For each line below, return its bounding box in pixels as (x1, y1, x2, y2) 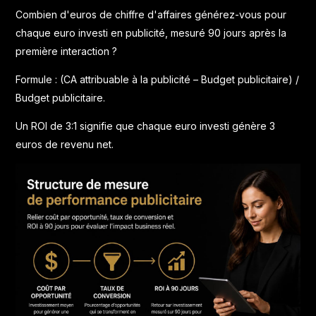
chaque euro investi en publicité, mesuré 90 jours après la (16, 26, 287, 39)
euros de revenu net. (16, 138, 114, 150)
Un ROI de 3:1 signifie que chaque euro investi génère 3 (16, 119, 276, 132)
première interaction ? (16, 44, 118, 57)
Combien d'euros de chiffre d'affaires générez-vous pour (16, 8, 287, 20)
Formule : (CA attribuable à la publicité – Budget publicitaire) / (16, 73, 300, 85)
